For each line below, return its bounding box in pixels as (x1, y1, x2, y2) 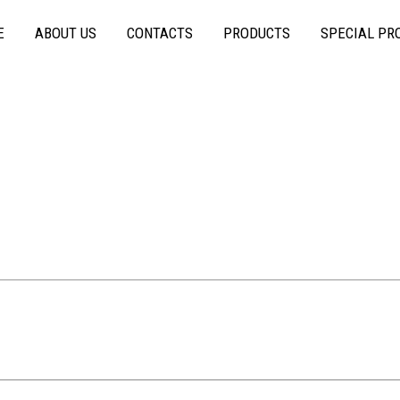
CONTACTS (127, 23, 193, 42)
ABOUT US (35, 23, 96, 42)
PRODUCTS (223, 23, 290, 42)
